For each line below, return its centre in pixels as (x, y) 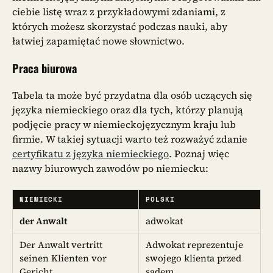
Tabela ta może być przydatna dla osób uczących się (132, 95)
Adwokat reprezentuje (195, 244)
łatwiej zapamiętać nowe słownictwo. (100, 41)
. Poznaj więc (199, 154)
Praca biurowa (44, 68)
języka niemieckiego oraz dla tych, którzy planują (128, 110)
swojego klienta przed (194, 258)
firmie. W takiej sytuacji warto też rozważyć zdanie (130, 139)
